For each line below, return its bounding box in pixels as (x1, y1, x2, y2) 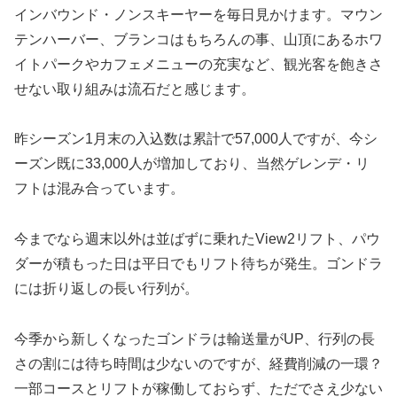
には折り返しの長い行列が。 (14, 281, 198, 297)
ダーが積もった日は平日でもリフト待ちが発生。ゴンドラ (14, 256, 383, 272)
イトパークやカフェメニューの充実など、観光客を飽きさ (14, 56, 383, 72)
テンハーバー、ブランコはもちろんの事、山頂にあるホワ (14, 31, 383, 47)
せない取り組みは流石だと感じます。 (14, 81, 255, 97)
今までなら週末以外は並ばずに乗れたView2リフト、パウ (14, 231, 380, 247)
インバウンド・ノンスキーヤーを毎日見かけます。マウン (14, 6, 383, 22)
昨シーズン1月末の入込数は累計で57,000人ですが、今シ (14, 131, 378, 147)
